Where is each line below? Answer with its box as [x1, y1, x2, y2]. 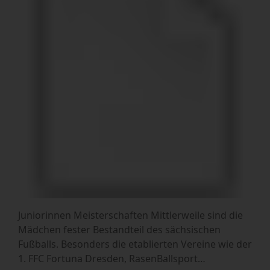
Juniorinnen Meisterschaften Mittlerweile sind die [18, 209, 243, 222]
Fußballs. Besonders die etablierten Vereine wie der [18, 237, 252, 251]
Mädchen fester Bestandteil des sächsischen [18, 223, 221, 237]
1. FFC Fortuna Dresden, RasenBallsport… [18, 252, 206, 266]
